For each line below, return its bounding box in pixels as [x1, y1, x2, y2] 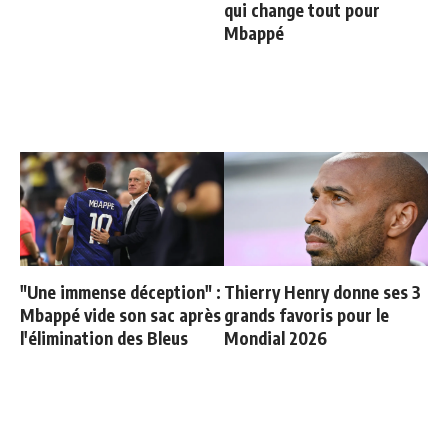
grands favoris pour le [224, 304, 389, 327]
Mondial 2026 [224, 327, 327, 350]
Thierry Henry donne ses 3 [224, 281, 421, 304]
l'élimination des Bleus [20, 327, 188, 350]
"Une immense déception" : [20, 281, 221, 304]
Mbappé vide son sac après [20, 304, 221, 327]
